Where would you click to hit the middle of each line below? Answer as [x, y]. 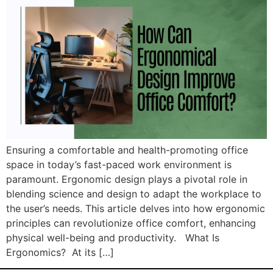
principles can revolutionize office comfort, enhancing [131, 223]
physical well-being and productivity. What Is [113, 237]
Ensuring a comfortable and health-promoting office [127, 150]
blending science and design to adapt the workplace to [134, 193]
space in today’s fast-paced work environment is [119, 164]
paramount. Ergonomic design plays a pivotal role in [127, 179]
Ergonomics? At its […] [60, 252]
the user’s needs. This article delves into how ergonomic [136, 208]
